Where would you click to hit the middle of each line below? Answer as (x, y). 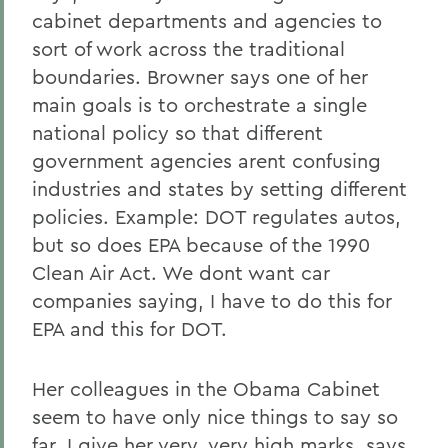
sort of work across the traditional (188, 48)
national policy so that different (177, 132)
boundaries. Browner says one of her (200, 76)
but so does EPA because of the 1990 (201, 244)
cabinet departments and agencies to (207, 20)
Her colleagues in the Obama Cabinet (206, 388)
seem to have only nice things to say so (215, 416)
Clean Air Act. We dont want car (181, 272)
